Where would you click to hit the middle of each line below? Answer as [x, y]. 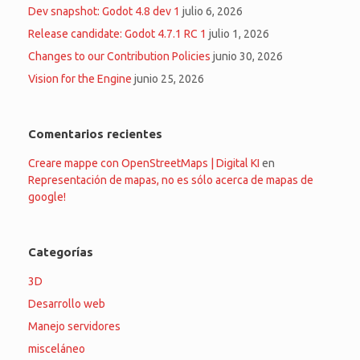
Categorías [61, 252]
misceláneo [57, 348]
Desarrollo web [67, 303]
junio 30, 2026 [248, 56]
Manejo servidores [74, 326]
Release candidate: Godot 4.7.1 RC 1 [117, 33]
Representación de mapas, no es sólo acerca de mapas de [171, 180]
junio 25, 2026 [169, 78]
